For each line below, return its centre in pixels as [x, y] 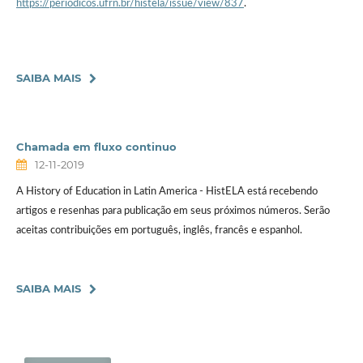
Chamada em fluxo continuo [96, 147]
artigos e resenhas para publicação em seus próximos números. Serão [173, 211]
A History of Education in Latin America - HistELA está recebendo [167, 192]
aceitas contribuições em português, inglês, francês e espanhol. [159, 231]
